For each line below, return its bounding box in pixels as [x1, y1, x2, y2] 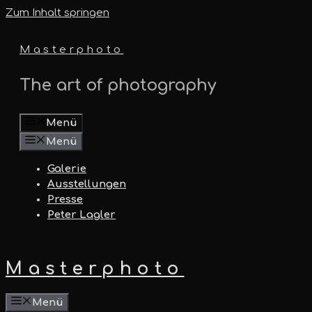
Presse [47, 194, 83, 205]
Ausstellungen [47, 178, 126, 190]
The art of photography [19, 77, 216, 94]
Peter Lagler [47, 209, 116, 221]
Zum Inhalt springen [6, 7, 109, 19]
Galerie [47, 163, 86, 175]
